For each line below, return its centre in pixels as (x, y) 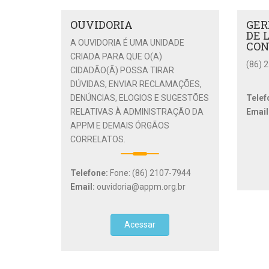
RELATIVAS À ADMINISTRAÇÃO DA (137, 112)
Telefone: (90, 173)
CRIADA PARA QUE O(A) (116, 57)
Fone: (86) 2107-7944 (150, 173)
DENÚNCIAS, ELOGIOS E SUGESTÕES (140, 98)
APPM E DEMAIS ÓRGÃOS (120, 126)
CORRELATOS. (98, 140)
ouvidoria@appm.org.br (141, 187)
